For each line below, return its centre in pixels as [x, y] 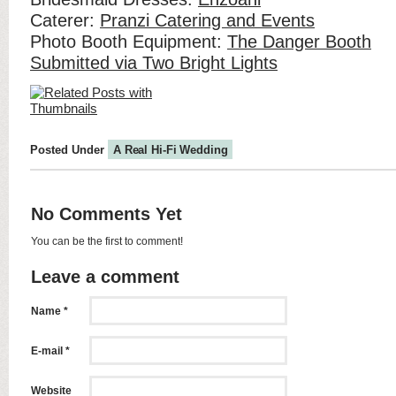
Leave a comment [105, 277]
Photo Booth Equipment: [129, 42]
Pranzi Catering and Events [207, 20]
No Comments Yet [107, 214]
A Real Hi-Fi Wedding [171, 150]
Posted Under [69, 150]
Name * [49, 311]
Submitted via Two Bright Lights [154, 63]
